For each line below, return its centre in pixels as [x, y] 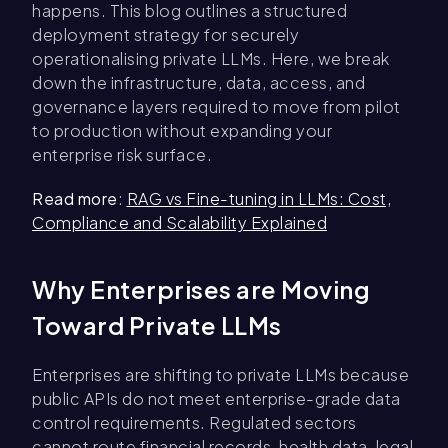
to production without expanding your [182, 131]
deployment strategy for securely [165, 35]
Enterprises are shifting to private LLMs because [220, 375]
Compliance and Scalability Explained [179, 223]
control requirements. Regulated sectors [194, 423]
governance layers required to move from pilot [216, 107]
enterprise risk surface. [122, 155]
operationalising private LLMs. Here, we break [211, 59]
